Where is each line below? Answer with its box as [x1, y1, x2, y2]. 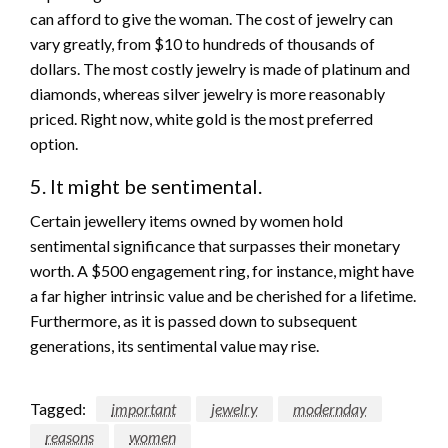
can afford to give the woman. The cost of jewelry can [30, 9, 393, 29]
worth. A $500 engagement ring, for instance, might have [30, 261, 414, 281]
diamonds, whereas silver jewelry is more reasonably [30, 84, 385, 104]
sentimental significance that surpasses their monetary [30, 236, 400, 256]
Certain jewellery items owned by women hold [30, 211, 343, 231]
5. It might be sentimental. [30, 174, 262, 199]
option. [30, 134, 78, 154]
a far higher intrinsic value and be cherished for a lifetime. [30, 286, 416, 306]
